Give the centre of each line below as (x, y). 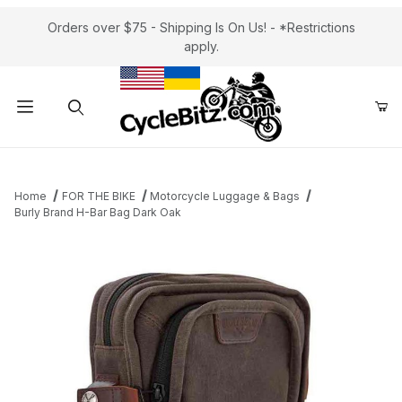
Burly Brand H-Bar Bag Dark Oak (98, 212)
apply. (201, 46)
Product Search (73, 162)
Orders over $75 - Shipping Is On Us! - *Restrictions (201, 27)
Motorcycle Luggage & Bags (225, 196)
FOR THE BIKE (98, 196)
